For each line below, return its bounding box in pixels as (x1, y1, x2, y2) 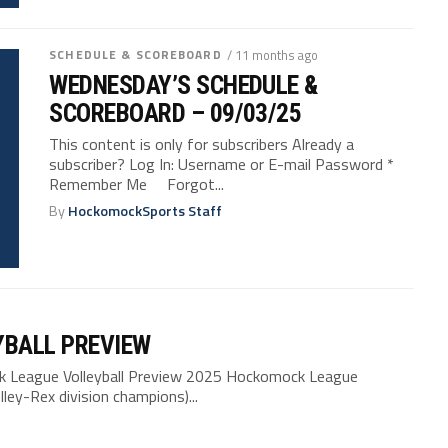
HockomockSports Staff (68, 200, 223, 222)
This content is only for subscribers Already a (49, 132, 355, 156)
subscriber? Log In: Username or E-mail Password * (49, 152, 395, 176)
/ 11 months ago (226, 45, 318, 65)
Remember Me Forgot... (49, 172, 225, 196)
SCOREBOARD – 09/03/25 (49, 98, 302, 128)
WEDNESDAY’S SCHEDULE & (49, 70, 318, 100)
